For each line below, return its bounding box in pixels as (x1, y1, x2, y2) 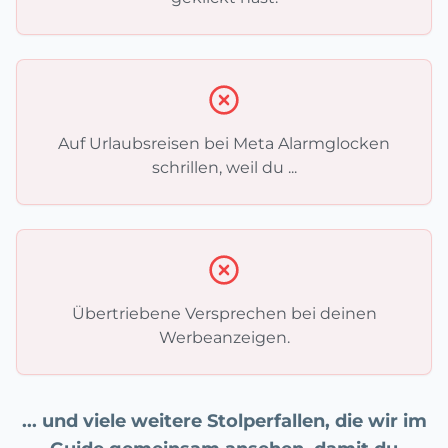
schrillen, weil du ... (151, 158, 297, 178)
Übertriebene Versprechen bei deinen (71, 304, 377, 324)
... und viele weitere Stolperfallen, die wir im (21, 410, 427, 433)
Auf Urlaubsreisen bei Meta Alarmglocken (58, 134, 390, 154)
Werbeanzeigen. (158, 328, 290, 348)
